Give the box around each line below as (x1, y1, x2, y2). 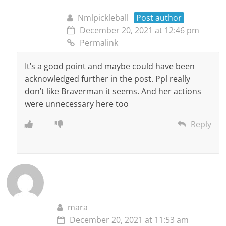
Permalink (80, 37, 119, 48)
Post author (136, 12, 182, 23)
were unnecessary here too (25, 98, 129, 109)
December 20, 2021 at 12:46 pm (80, 24, 200, 36)
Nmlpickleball (78, 12, 129, 23)
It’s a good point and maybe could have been (25, 60, 195, 72)
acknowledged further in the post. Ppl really (25, 73, 191, 84)
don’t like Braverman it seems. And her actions (25, 85, 202, 97)
